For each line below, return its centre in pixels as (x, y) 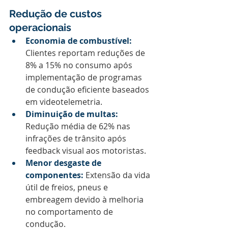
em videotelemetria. (64, 102)
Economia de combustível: (79, 41)
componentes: (54, 175)
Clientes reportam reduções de (86, 53)
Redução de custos (57, 14)
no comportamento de (70, 212)
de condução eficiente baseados (88, 90)
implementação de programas (85, 77)
